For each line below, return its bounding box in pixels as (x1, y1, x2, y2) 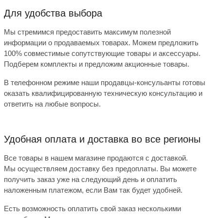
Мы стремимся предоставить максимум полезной (4, 28, 171, 36)
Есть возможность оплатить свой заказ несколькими (4, 204, 181, 213)
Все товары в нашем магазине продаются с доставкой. (4, 154, 190, 163)
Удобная (4, 134, 45, 145)
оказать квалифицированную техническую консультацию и (4, 89, 202, 98)
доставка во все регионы (88, 134, 200, 145)
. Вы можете (156, 164, 197, 173)
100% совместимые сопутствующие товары (4, 49, 151, 58)
